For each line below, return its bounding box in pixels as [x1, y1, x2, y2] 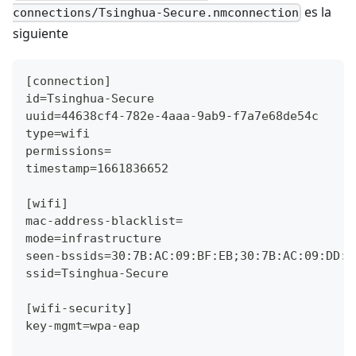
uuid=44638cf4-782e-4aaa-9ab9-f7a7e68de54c [25, 109, 319, 124]
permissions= [25, 144, 111, 159]
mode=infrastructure [25, 231, 161, 246]
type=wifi [25, 126, 90, 141]
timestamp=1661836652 [25, 161, 168, 176]
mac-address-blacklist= [25, 214, 183, 229]
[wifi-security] [25, 301, 133, 316]
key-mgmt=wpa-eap [25, 319, 140, 334]
